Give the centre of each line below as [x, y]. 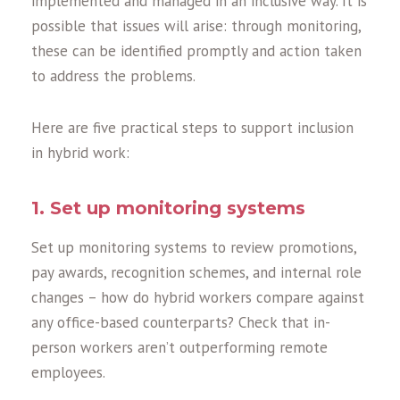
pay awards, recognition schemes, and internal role [196, 273]
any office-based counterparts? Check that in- [181, 323]
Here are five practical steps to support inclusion [192, 128]
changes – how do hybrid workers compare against [198, 298]
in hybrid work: [80, 153]
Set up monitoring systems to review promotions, [194, 248]
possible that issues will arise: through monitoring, [196, 26]
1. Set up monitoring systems [168, 208]
